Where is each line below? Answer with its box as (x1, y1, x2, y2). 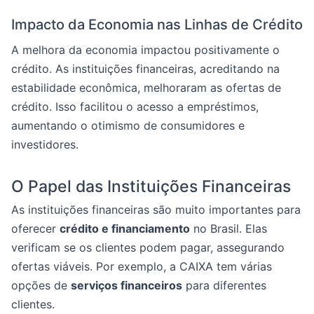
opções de (11, 278, 71, 292)
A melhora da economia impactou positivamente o (11, 42, 280, 57)
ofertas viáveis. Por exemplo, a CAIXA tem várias (11, 259, 272, 273)
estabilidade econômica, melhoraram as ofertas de (11, 80, 281, 95)
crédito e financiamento (60, 221, 190, 235)
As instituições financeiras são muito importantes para (11, 202, 301, 217)
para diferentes (182, 278, 266, 292)
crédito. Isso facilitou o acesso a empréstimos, (11, 99, 259, 114)
